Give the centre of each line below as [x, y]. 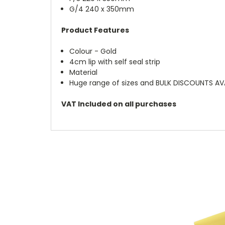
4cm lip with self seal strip [115, 62]
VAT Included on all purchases [119, 104]
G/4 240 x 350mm [102, 9]
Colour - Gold [93, 51]
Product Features [95, 30]
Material [84, 72]
